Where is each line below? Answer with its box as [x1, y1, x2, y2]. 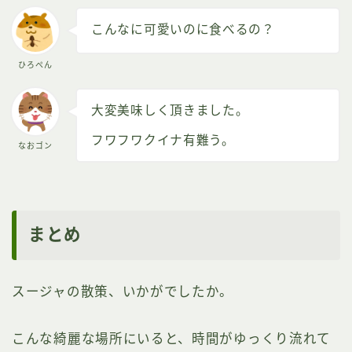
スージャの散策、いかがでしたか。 [12, 284, 234, 299]
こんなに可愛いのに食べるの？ [91, 22, 275, 36]
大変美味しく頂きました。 [91, 104, 249, 118]
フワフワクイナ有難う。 [91, 134, 235, 148]
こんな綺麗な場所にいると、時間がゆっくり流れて [12, 332, 332, 346]
